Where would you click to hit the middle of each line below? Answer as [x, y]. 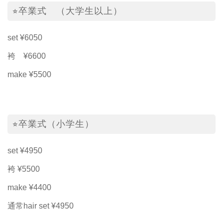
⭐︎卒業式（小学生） [53, 124]
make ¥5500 [29, 74]
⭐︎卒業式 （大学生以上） [67, 11]
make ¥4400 [29, 187]
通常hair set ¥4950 [41, 206]
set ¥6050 [25, 37]
